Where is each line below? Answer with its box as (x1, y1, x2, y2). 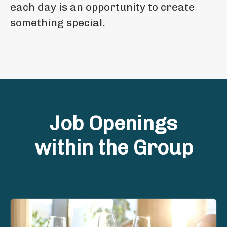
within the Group (34, 135, 193, 160)
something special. (10, 16, 105, 29)
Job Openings (50, 110, 177, 135)
